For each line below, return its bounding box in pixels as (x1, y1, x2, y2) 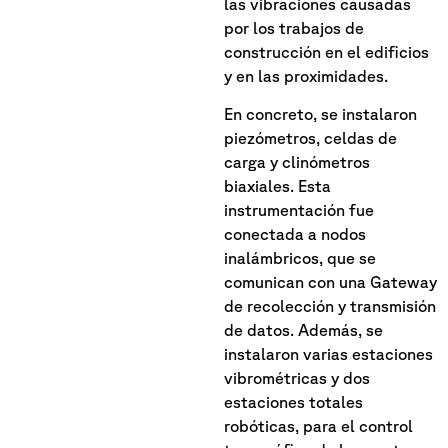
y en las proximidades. (224, 66, 388, 85)
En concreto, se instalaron (224, 105, 417, 124)
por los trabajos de (224, 18, 364, 37)
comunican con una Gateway (224, 273, 437, 292)
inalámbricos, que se (224, 249, 376, 268)
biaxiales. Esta (224, 177, 331, 196)
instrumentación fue (224, 201, 374, 220)
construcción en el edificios (224, 42, 429, 61)
